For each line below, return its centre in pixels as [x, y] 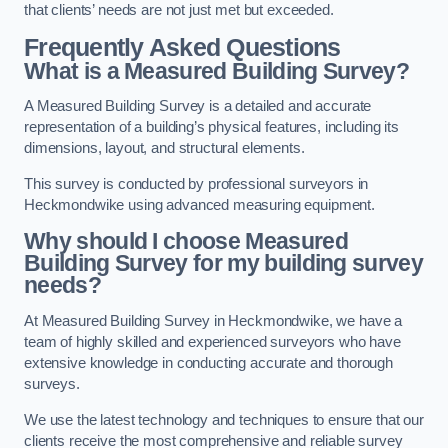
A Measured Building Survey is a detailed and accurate [198, 106]
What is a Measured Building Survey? [217, 70]
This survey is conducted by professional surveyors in [196, 183]
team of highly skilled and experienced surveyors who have [212, 342]
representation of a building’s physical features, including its [211, 127]
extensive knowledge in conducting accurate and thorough [209, 363]
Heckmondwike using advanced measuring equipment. [200, 204]
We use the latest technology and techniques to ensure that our [224, 419]
